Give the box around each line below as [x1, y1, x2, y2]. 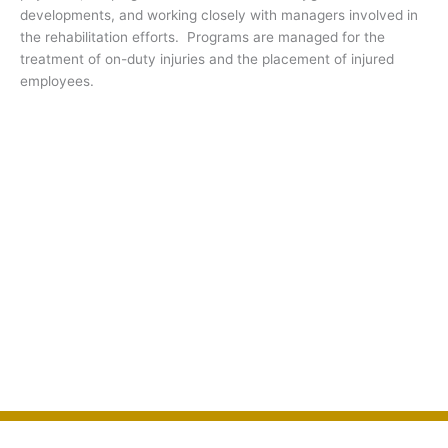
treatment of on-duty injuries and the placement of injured [20, 51, 394, 68]
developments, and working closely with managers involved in [20, 7, 418, 24]
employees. [20, 73, 94, 90]
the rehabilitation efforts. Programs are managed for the [20, 29, 385, 46]
